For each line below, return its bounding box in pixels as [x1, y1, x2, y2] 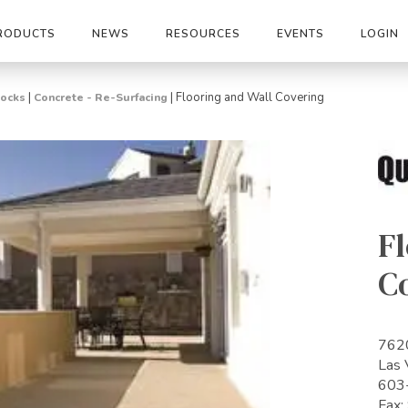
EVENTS [277, 26, 324, 41]
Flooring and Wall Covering [176, 89, 324, 106]
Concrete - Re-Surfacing [34, 90, 168, 105]
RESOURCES [166, 26, 240, 41]
